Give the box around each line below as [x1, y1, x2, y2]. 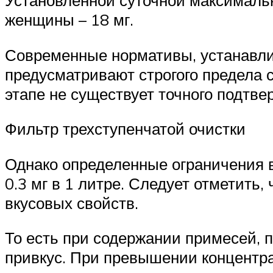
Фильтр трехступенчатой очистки [5, 119, 246, 139]
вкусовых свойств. [5, 193, 138, 213]
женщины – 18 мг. [5, 9, 133, 29]
